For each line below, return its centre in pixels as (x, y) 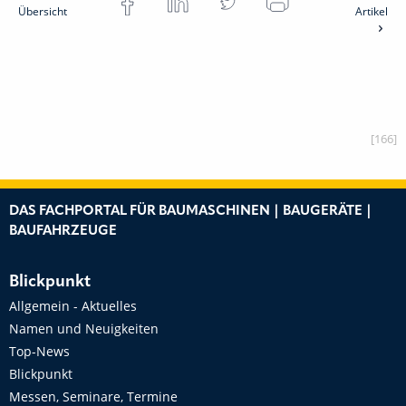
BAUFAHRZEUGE (63, 232)
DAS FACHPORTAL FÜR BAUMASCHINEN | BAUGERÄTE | (191, 212)
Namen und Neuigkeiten (84, 329)
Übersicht (43, 11)
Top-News (39, 351)
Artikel (371, 11)
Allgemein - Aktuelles (73, 306)
